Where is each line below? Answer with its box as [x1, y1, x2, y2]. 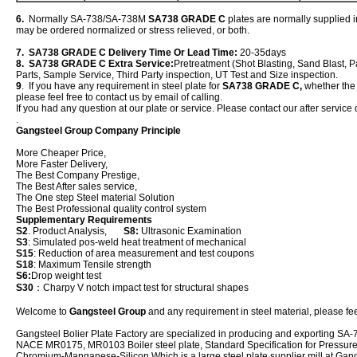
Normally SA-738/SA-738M [24, 14, 148, 25]
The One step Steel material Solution [16, 192, 175, 203]
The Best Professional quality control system [16, 203, 206, 214]
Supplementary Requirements [16, 214, 152, 226]
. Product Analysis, [28, 226, 121, 237]
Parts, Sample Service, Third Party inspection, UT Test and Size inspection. [16, 69, 338, 80]
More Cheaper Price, [16, 147, 106, 159]
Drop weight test [31, 270, 101, 281]
